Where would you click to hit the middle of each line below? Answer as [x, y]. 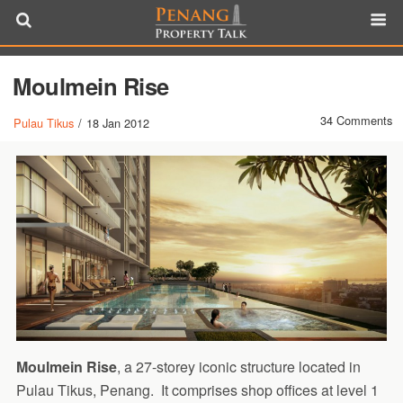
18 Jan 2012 [118, 123]
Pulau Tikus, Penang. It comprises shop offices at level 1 [197, 390]
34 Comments [356, 120]
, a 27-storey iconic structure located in [238, 367]
